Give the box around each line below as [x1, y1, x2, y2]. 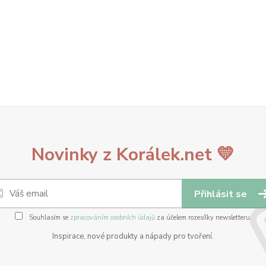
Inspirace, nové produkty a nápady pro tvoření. [52, 231, 214, 242]
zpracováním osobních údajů [69, 213, 155, 222]
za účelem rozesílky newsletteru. [154, 213, 252, 222]
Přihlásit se [194, 188, 249, 201]
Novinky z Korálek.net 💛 [31, 142, 235, 167]
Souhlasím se [27, 213, 70, 222]
